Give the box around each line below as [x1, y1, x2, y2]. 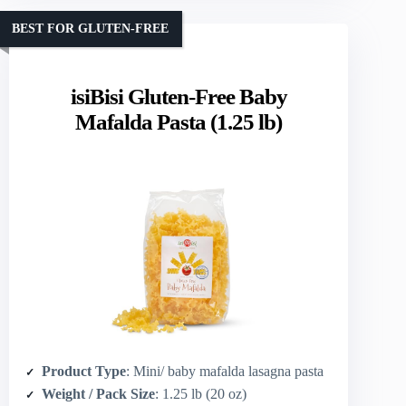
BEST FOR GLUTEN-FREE [12, 21, 169, 35]
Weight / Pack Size [42, 386, 155, 402]
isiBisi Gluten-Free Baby [70, 84, 287, 110]
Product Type [42, 363, 126, 380]
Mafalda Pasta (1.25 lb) [75, 110, 283, 135]
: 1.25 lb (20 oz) [155, 386, 246, 402]
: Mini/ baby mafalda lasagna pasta [126, 363, 324, 380]
